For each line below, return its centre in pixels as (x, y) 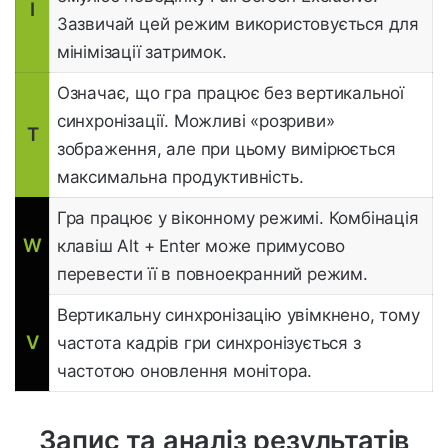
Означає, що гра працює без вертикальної (230, 92)
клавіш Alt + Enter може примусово (201, 245)
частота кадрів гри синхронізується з (208, 342)
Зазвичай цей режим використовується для (237, 23)
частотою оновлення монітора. (184, 370)
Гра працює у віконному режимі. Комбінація (237, 217)
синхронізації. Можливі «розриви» (195, 120)
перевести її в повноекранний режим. (212, 273)
